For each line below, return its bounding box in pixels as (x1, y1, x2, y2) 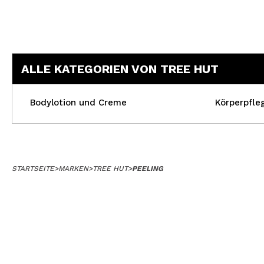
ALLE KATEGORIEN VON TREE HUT (21, 62, 219, 76)
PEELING (132, 164, 163, 173)
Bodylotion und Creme (30, 97, 127, 108)
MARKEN (58, 164, 88, 173)
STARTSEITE (12, 164, 54, 173)
